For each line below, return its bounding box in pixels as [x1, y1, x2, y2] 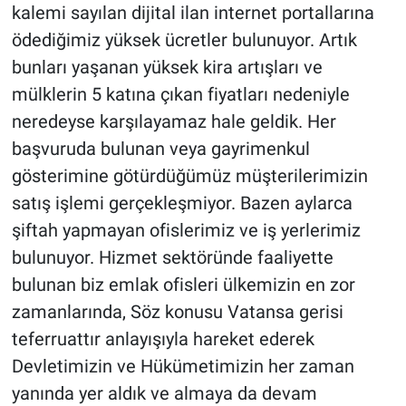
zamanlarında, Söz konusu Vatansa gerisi [11, 300, 343, 323]
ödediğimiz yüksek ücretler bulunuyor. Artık [11, 28, 357, 51]
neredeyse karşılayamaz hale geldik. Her [11, 110, 336, 132]
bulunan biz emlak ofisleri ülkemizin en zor [11, 273, 355, 295]
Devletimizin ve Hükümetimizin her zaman [11, 354, 354, 377]
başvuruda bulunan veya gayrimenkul [11, 137, 310, 159]
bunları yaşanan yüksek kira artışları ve [11, 55, 323, 78]
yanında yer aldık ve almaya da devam [11, 382, 317, 404]
